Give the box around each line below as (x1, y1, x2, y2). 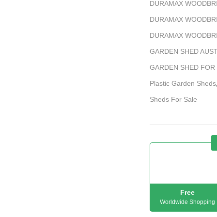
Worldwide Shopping (159, 199, 215, 206)
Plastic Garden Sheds (150, 79, 216, 87)
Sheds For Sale (150, 95, 197, 103)
